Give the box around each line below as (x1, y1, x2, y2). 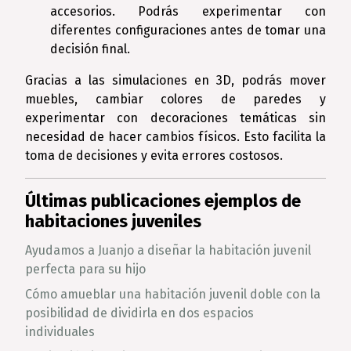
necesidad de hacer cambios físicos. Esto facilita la (25, 129, 326, 144)
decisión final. (50, 42, 130, 56)
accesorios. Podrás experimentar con (50, 4, 326, 19)
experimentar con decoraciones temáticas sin (25, 110, 326, 125)
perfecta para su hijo (25, 262, 146, 277)
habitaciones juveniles (25, 211, 201, 232)
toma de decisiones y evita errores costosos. (25, 148, 283, 163)
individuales (25, 324, 95, 339)
